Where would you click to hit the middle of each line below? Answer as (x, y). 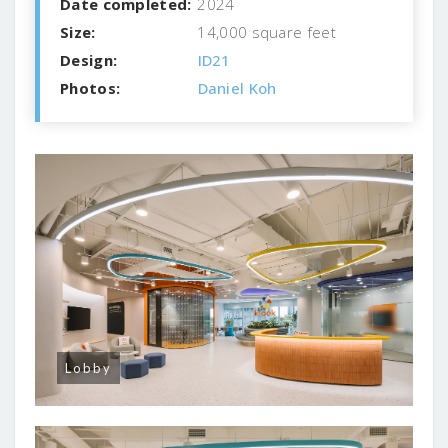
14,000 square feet (264, 31)
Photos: (90, 87)
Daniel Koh (237, 87)
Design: (89, 59)
